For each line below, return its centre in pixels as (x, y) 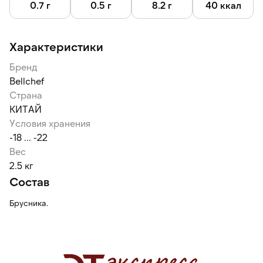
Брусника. (29, 203)
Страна (26, 95)
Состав (29, 181)
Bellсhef (27, 81)
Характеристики (56, 46)
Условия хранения (50, 123)
